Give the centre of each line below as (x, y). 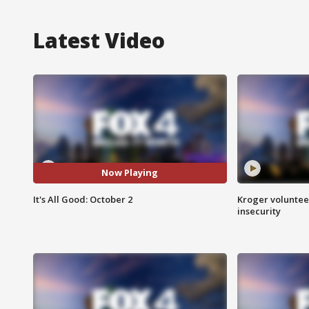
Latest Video (99, 40)
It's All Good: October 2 (83, 199)
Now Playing (130, 173)
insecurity (259, 211)
